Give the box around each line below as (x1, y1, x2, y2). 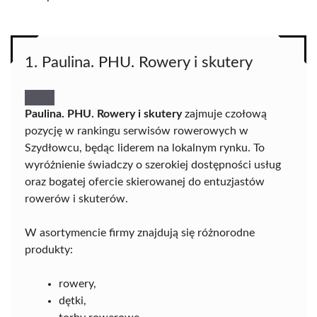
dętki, (59, 295, 86, 306)
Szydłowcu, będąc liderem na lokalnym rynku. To (25, 142, 265, 154)
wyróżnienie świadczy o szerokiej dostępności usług (25, 159, 281, 171)
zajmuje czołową (182, 108, 267, 120)
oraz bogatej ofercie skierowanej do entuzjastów (25, 176, 265, 188)
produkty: (25, 244, 73, 255)
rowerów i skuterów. (25, 193, 128, 204)
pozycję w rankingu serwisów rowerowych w (25, 125, 248, 137)
